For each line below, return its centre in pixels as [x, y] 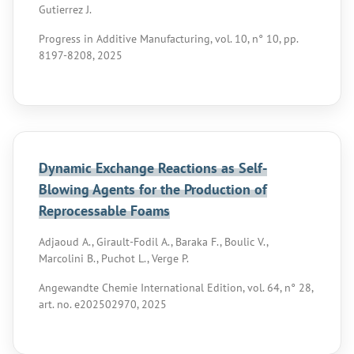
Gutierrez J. [65, 9]
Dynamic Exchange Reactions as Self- [153, 168]
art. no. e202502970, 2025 [103, 304]
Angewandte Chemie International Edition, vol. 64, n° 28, [176, 288]
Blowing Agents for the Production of [153, 189]
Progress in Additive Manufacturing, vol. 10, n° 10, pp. [168, 39]
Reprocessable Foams [104, 211]
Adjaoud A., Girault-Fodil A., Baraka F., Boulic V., [153, 242]
